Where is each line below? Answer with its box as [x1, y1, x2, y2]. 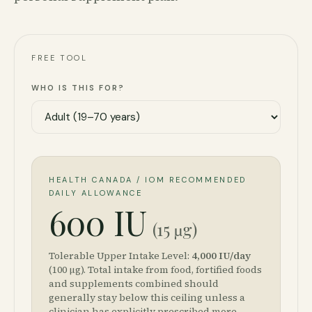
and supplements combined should [49, 276, 219, 290]
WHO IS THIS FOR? [31, 83, 125, 93]
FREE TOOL [31, 53, 88, 63]
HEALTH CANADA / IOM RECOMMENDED [49, 175, 247, 185]
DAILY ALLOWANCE [49, 188, 143, 198]
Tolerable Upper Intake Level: [49, 249, 192, 263]
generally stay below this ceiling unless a [49, 290, 245, 304]
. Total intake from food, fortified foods [84, 263, 262, 276]
